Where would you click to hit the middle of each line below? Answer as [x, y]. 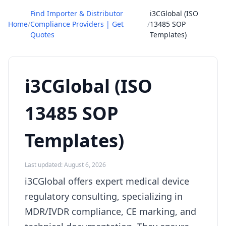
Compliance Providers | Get [77, 24]
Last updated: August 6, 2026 [65, 165]
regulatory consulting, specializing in [104, 196]
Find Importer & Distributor [77, 13]
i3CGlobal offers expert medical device [107, 181]
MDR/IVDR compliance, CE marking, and [110, 211]
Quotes [42, 35]
